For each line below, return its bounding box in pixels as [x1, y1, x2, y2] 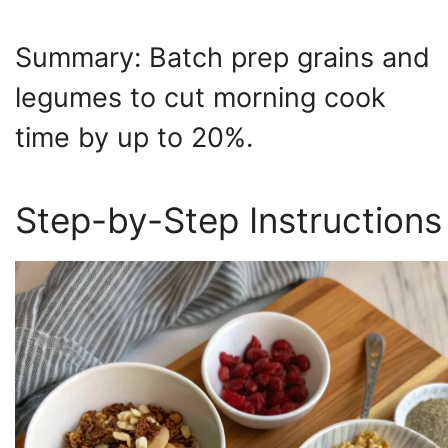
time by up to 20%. [15, 121, 253, 155]
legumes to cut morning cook [15, 81, 386, 115]
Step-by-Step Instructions [15, 198, 442, 241]
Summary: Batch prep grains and [15, 41, 430, 75]
